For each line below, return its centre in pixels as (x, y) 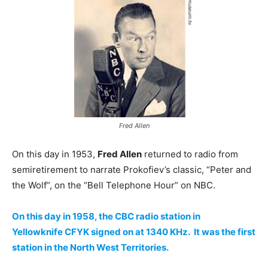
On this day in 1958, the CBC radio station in (106, 217)
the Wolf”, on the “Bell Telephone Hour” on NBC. (114, 185)
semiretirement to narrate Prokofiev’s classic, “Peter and (132, 170)
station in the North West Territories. (90, 248)
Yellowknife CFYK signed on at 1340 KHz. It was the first (134, 232)
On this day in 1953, (55, 154)
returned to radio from (190, 154)
